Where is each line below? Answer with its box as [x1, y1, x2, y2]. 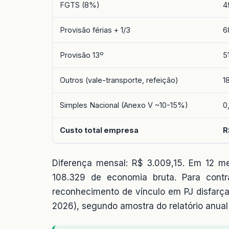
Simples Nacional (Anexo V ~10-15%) [60, 101, 188, 110]
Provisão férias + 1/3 [60, 26, 130, 35]
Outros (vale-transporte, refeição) [60, 76, 178, 85]
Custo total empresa [60, 126, 139, 135]
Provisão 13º [60, 51, 104, 60]
